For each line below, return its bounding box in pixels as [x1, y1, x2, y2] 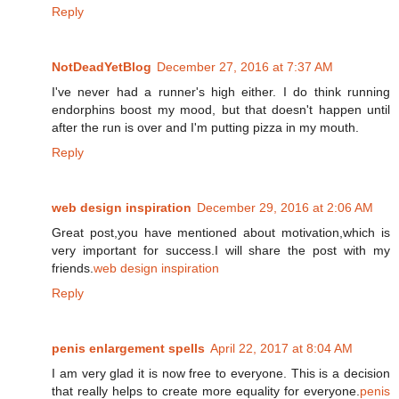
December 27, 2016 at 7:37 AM [157, 60, 333, 75]
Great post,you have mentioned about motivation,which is [52, 225, 390, 240]
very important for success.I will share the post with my [52, 243, 390, 258]
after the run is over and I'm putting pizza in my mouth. [52, 120, 359, 135]
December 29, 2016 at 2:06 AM [197, 200, 373, 216]
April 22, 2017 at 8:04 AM [210, 341, 353, 356]
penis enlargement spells [52, 341, 205, 356]
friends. [52, 261, 94, 276]
